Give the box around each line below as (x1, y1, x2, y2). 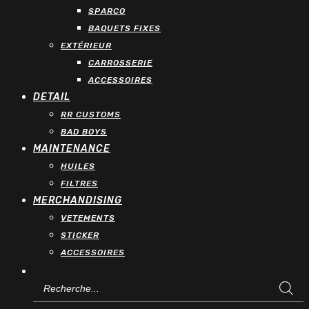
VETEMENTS (61, 213, 115, 223)
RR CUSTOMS (61, 110, 121, 120)
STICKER (61, 230, 99, 241)
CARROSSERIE (88, 58, 152, 68)
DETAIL (33, 91, 70, 103)
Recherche (32, 272, 83, 286)
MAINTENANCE (33, 143, 110, 155)
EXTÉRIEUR (61, 41, 112, 51)
